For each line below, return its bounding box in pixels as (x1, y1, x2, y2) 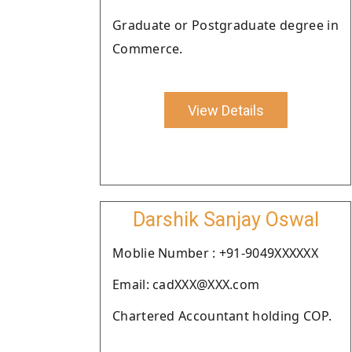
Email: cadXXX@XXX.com (112, 276, 260, 293)
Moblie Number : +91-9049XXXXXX (112, 244, 318, 262)
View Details (187, 101, 264, 119)
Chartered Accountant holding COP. (112, 307, 332, 324)
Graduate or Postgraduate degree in (112, 16, 339, 34)
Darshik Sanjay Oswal (132, 208, 319, 231)
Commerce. (112, 40, 183, 57)
